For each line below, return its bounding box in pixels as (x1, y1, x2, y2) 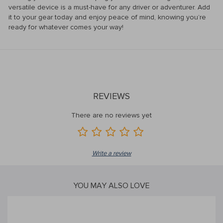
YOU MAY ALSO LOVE (73, 181, 150, 191)
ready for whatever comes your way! (8, 23, 123, 32)
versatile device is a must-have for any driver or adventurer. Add (8, 3, 210, 12)
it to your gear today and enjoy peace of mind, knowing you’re (8, 13, 206, 22)
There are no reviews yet (71, 111, 152, 120)
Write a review (92, 149, 131, 158)
